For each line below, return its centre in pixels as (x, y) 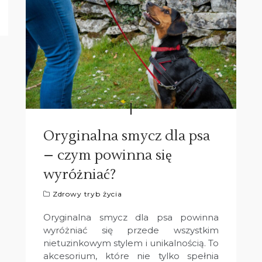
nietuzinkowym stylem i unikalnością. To (131, 243)
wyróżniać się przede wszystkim (131, 230)
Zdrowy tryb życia (87, 194)
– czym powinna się (108, 155)
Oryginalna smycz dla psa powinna (131, 217)
